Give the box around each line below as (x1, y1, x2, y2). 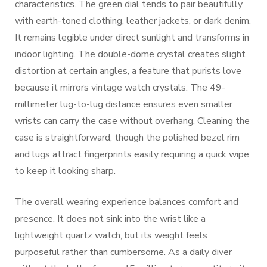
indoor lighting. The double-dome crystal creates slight (15, 47, 246, 61)
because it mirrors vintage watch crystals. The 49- (15, 80, 225, 94)
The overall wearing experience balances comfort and (15, 195, 238, 209)
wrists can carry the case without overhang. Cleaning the (15, 114, 250, 128)
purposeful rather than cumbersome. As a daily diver (15, 245, 232, 259)
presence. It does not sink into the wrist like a (15, 212, 206, 225)
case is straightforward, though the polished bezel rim (15, 131, 240, 144)
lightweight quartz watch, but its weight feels (15, 228, 207, 242)
